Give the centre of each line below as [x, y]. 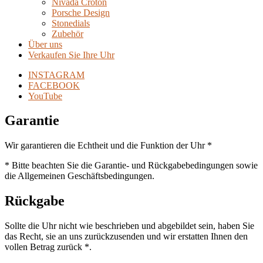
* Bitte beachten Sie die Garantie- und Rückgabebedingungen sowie [131, 166]
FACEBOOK [54, 85]
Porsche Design [81, 12]
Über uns [45, 44]
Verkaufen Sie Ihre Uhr [71, 55]
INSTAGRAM [56, 75]
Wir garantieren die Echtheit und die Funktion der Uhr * [108, 146]
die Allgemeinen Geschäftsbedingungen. [80, 176]
